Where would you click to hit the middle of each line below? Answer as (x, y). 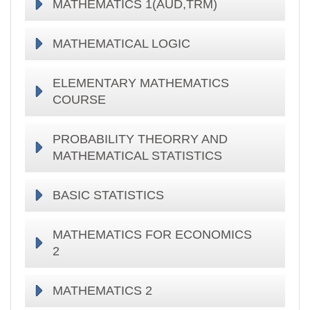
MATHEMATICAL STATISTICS (137, 155)
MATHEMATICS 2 (102, 290)
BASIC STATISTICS (108, 195)
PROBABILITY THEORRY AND (140, 139)
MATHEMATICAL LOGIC (121, 43)
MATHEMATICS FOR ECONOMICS (152, 234)
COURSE (79, 99)
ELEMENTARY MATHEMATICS (141, 83)
